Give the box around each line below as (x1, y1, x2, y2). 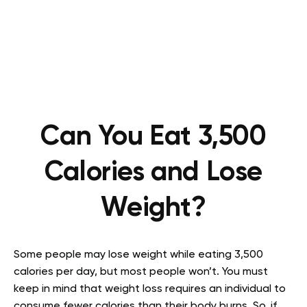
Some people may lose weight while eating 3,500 (14, 249, 263, 260)
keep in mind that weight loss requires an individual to (14, 284, 286, 295)
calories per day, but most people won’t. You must (14, 267, 268, 278)
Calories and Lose (44, 159, 263, 186)
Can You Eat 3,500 (40, 123, 267, 151)
